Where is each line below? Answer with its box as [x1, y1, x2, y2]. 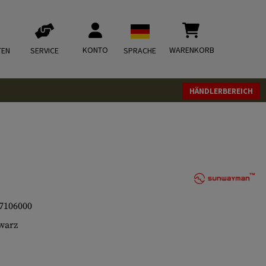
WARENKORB [169, 45, 214, 55]
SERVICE [30, 45, 59, 56]
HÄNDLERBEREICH [189, 86, 253, 96]
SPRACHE [123, 45, 156, 56]
